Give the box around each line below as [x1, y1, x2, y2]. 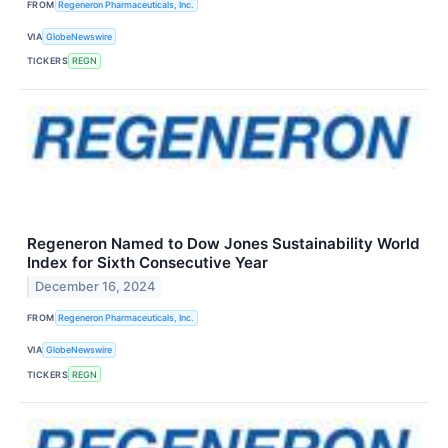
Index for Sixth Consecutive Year [27, 252, 268, 272]
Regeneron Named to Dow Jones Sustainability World [27, 233, 420, 253]
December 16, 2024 [35, 279, 156, 295]
